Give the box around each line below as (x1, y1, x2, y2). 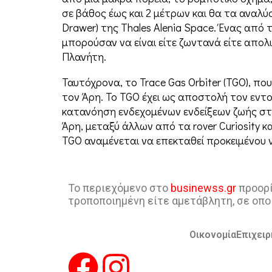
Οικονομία (189, 229, 236, 241)
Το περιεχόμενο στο (68, 182, 171, 195)
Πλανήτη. (62, 49, 106, 64)
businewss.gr (171, 182, 236, 195)
